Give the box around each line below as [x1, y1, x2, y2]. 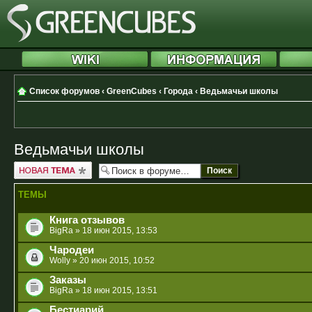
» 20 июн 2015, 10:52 [70, 255, 155, 265]
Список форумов [29, 86, 100, 96]
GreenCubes [107, 86, 157, 96]
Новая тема [14, 161, 61, 171]
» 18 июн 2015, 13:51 [73, 285, 157, 295]
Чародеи [49, 244, 94, 256]
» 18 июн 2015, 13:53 [73, 225, 157, 235]
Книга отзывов [49, 214, 125, 226]
